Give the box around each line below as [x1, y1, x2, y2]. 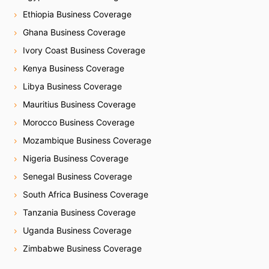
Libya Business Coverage [23, 80, 122, 91]
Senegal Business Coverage [23, 171, 133, 181]
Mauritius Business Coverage [23, 98, 136, 109]
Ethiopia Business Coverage [23, 8, 132, 19]
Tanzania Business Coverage [23, 207, 136, 217]
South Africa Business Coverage [23, 189, 149, 199]
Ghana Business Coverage [23, 26, 126, 37]
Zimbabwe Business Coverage [23, 243, 142, 253]
